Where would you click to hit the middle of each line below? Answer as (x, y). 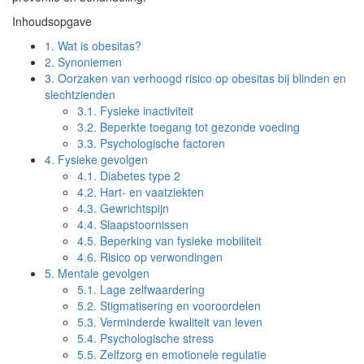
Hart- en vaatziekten (150, 192)
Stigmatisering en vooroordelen (179, 305)
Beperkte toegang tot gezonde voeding (198, 127)
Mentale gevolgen (102, 273)
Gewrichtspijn (133, 208)
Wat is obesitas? (98, 45)
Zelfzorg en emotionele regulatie (182, 354)
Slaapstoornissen (143, 224)
